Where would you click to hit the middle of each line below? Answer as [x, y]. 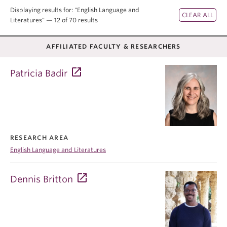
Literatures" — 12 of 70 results [54, 20]
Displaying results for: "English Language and [75, 10]
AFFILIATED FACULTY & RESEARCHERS [113, 46]
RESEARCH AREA [39, 137]
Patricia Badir [39, 73]
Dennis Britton [42, 179]
